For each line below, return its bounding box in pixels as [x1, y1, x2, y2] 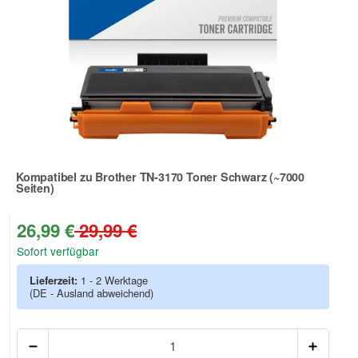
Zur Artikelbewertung [15, 189, 129, 206]
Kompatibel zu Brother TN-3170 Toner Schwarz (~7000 [16, 168, 304, 185]
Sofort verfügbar [17, 242, 99, 259]
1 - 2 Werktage [81, 272, 148, 288]
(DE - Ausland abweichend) [30, 284, 153, 300]
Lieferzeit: [30, 272, 81, 288]
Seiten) [16, 179, 54, 196]
